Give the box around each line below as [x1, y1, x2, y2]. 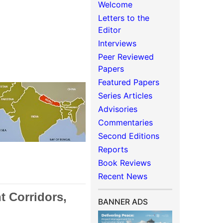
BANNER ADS [98, 197, 148, 207]
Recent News [98, 171, 148, 181]
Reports [98, 144, 128, 154]
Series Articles [98, 91, 153, 101]
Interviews [98, 38, 137, 48]
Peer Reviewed [98, 52, 154, 62]
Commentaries [98, 117, 153, 127]
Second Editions [98, 131, 160, 141]
